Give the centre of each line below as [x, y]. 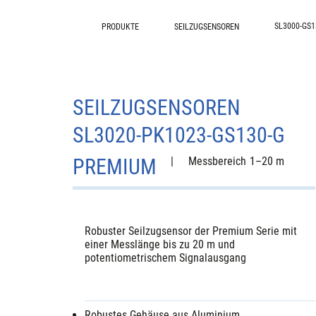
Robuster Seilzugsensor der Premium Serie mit [191, 231]
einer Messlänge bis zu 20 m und [160, 244]
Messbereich [217, 162]
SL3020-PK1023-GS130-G [179, 135]
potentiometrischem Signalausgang [166, 258]
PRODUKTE [120, 26]
